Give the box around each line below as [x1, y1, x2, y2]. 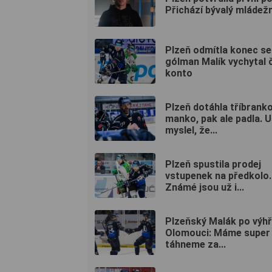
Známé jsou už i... [165, 181, 244, 193]
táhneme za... [165, 238, 226, 250]
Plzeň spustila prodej [165, 158, 261, 170]
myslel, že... [165, 124, 217, 136]
